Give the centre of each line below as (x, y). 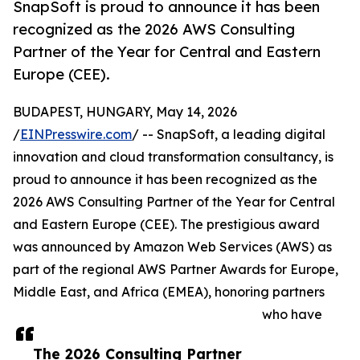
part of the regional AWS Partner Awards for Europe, (176, 270)
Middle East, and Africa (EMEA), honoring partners (169, 292)
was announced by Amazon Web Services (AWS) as (172, 247)
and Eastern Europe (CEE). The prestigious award (166, 225)
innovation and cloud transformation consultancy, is (173, 157)
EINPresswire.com (76, 135)
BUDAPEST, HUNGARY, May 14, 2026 (125, 112)
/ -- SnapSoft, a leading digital (229, 135)
